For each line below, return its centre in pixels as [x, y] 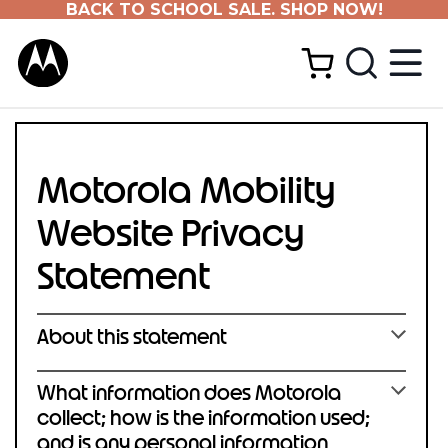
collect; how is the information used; [203, 418]
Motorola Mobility [186, 190]
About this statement [132, 336]
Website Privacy [171, 233]
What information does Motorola [189, 393]
